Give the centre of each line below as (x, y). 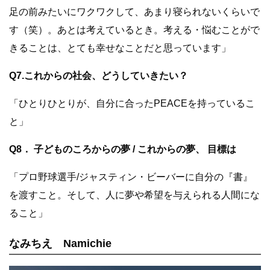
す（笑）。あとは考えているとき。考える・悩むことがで (134, 30)
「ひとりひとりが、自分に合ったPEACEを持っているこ (132, 104)
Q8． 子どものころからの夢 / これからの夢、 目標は (123, 149)
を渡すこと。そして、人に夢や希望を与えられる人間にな (134, 195)
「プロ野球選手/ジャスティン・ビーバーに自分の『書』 (131, 177)
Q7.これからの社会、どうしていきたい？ (99, 76)
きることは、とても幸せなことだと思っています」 (120, 48)
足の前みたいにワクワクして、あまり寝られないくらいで (134, 12)
